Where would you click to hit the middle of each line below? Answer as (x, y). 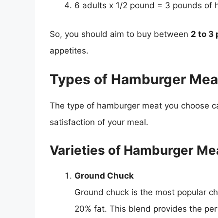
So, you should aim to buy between (120, 34)
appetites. (69, 51)
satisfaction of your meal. (99, 122)
